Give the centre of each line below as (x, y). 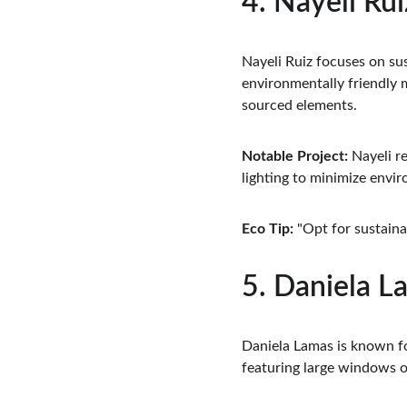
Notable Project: (295, 156)
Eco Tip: (268, 229)
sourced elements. (299, 105)
